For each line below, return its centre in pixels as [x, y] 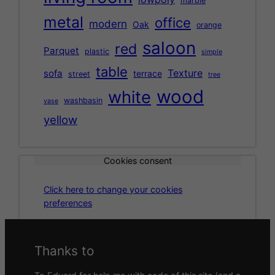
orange [209, 25]
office [173, 23]
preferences [68, 203]
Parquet [61, 51]
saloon [169, 48]
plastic [97, 52]
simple [212, 52]
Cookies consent [137, 160]
